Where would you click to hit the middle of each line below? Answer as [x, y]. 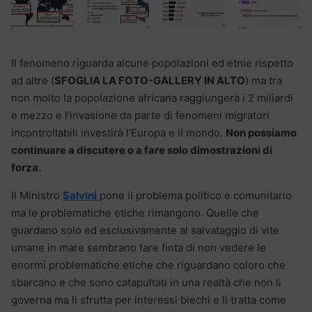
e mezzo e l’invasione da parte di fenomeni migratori [140, 115]
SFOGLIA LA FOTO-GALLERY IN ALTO [150, 80]
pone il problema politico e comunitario [196, 195]
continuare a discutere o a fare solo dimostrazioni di [142, 150]
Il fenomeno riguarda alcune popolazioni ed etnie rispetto [152, 63]
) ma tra [264, 80]
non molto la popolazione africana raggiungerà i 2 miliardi [152, 97]
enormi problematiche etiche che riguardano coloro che [148, 265]
